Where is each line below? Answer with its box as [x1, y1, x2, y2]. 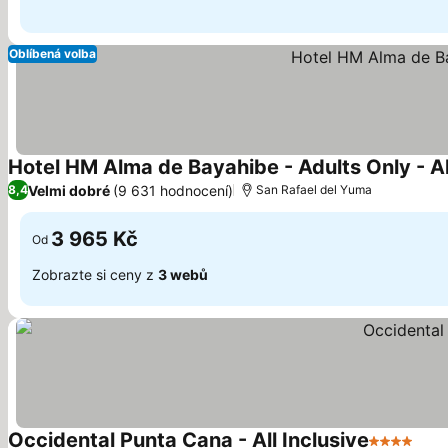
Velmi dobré [28, 181, 110, 199]
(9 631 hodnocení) [113, 181, 233, 199]
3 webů [158, 265, 208, 283]
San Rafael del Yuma [256, 182, 372, 197]
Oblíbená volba [9, 46, 96, 61]
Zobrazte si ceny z [32, 265, 158, 283]
